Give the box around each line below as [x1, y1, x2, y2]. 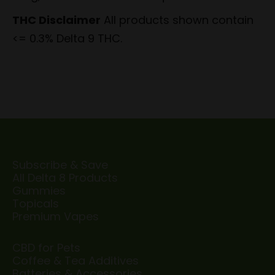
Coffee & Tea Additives [12, 252, 139, 268]
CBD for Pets [12, 239, 80, 255]
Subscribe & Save [12, 157, 108, 172]
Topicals [12, 195, 59, 211]
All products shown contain [101, 12, 254, 28]
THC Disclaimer [12, 12, 101, 28]
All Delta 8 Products [12, 169, 118, 185]
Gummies [12, 182, 66, 198]
